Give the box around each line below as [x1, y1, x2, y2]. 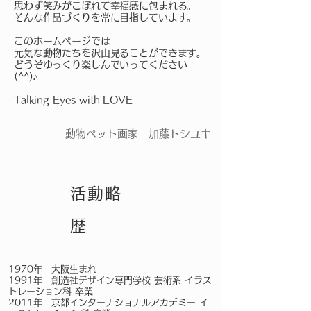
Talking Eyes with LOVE [14, 95, 133, 105]
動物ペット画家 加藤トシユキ [65, 128, 211, 139]
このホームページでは [14, 36, 110, 46]
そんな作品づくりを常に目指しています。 [14, 12, 197, 22]
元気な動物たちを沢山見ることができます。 [14, 48, 207, 58]
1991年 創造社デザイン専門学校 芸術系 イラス [8, 276, 212, 285]
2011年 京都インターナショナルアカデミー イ [8, 298, 208, 307]
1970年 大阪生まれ [8, 264, 96, 274]
